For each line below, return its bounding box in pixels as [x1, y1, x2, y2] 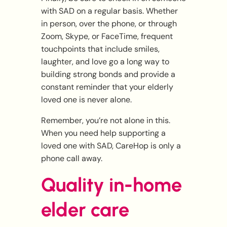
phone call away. [41, 153, 102, 164]
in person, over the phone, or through [41, 18, 177, 29]
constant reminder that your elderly [41, 82, 173, 93]
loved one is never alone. [41, 94, 132, 105]
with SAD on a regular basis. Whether [41, 6, 178, 17]
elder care [41, 198, 129, 222]
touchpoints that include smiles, [41, 44, 160, 55]
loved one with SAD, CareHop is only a [41, 140, 181, 152]
